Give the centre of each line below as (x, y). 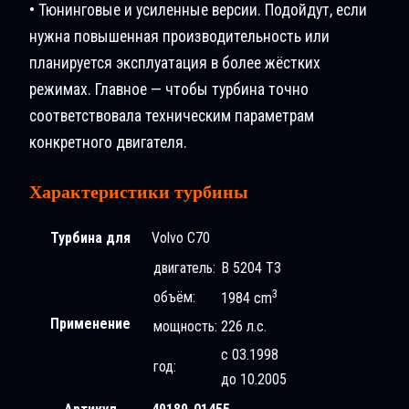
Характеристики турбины (139, 192)
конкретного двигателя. (108, 143)
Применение (90, 324)
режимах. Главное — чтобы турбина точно (169, 90)
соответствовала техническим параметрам (172, 116)
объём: (174, 298)
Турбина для (90, 238)
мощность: (185, 327)
